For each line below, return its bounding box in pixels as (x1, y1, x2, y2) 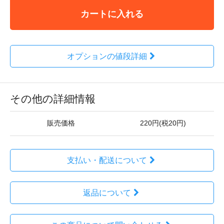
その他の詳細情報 (10, 93, 95, 104)
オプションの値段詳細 (66, 52, 147, 60)
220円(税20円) (140, 119, 186, 127)
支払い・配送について (66, 156, 147, 164)
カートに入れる (80, 8, 143, 19)
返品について (82, 188, 131, 197)
